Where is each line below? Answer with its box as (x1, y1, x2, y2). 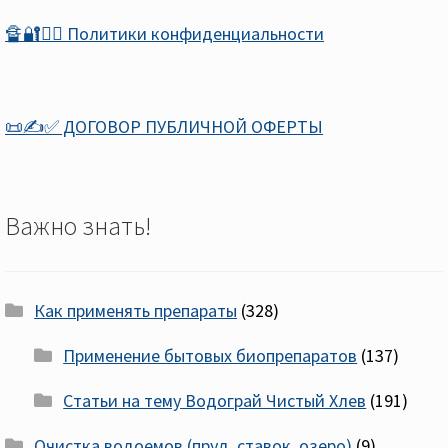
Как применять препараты (34, 299, 238, 323)
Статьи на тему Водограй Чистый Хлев (63, 389, 367, 413)
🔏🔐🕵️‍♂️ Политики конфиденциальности (5, 21, 324, 45)
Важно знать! (5, 210, 151, 243)
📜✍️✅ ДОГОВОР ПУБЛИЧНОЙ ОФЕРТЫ (5, 115, 323, 139)
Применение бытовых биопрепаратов (63, 344, 358, 368)
